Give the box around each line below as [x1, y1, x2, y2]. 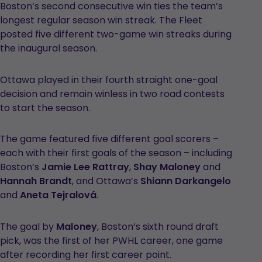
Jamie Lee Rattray [42, 160, 129, 174]
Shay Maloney [133, 160, 201, 174]
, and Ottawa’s [72, 174, 140, 188]
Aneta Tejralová [20, 188, 96, 202]
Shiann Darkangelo [140, 174, 231, 188]
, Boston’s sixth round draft [97, 219, 219, 233]
